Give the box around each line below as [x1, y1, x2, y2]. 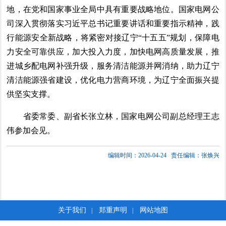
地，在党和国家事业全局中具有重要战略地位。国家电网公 [7, 5, 219, 14]
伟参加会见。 [7, 126, 55, 135]
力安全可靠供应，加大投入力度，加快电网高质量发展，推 [7, 47, 219, 56]
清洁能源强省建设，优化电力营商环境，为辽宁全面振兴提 [7, 75, 219, 84]
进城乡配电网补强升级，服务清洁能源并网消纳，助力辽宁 [7, 61, 219, 70]
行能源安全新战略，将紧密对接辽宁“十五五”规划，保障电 [7, 33, 219, 42]
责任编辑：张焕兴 [171, 151, 219, 159]
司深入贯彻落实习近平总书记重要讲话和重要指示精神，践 [7, 19, 219, 28]
